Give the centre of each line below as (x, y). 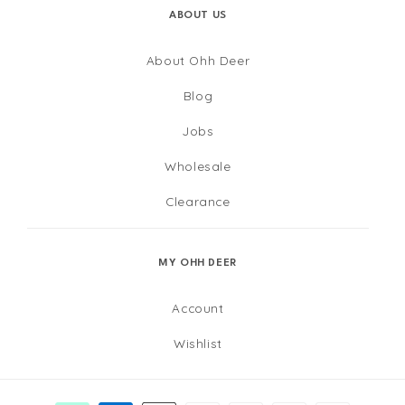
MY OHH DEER (198, 263)
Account (198, 307)
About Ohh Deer (198, 60)
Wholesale (198, 165)
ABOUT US (198, 15)
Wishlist (198, 343)
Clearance (198, 201)
